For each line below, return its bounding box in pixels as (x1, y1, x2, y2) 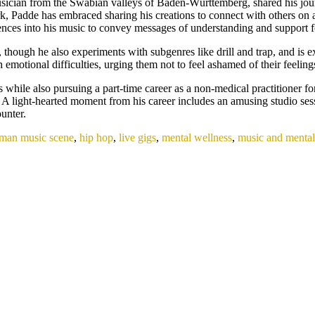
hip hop (79, 131, 113, 143)
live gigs (119, 131, 156, 143)
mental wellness (162, 131, 232, 143)
